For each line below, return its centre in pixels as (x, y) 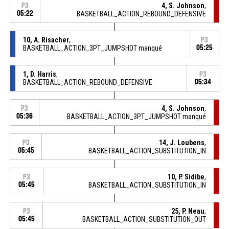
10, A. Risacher (46, 40)
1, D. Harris (39, 74)
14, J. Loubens (182, 142)
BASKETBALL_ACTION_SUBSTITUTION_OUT (144, 219)
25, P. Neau (188, 211)
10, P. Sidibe (186, 177)
